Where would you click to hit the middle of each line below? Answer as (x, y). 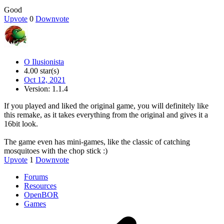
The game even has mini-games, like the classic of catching (97, 142)
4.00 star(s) (41, 71)
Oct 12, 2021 (45, 80)
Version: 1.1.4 (46, 89)
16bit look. (21, 124)
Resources (40, 186)
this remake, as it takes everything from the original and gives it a (106, 115)
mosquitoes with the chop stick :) (56, 151)
